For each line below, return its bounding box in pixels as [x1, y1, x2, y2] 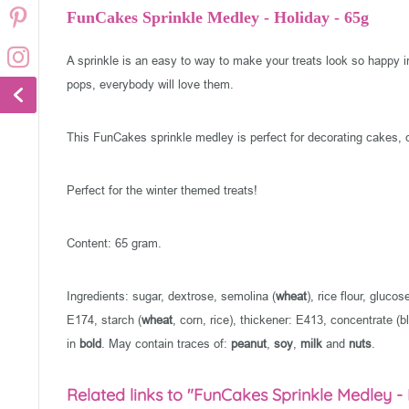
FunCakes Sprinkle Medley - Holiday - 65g [67, 8, 369, 26]
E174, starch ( [67, 313, 142, 327]
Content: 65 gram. [67, 236, 162, 250]
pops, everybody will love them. [67, 78, 234, 91]
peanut [231, 337, 267, 351]
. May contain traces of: [101, 337, 231, 351]
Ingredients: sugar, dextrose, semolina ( [67, 289, 276, 303]
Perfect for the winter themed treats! [67, 184, 257, 197]
